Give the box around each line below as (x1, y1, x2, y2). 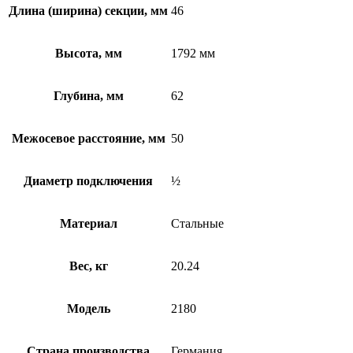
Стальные (171, 216, 224, 230)
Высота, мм (54, 46, 122, 60)
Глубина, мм (53, 88, 124, 102)
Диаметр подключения (24, 173, 153, 188)
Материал (59, 216, 117, 230)
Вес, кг (69, 258, 108, 273)
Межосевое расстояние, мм (11, 131, 165, 145)
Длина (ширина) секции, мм (9, 3, 168, 17)
